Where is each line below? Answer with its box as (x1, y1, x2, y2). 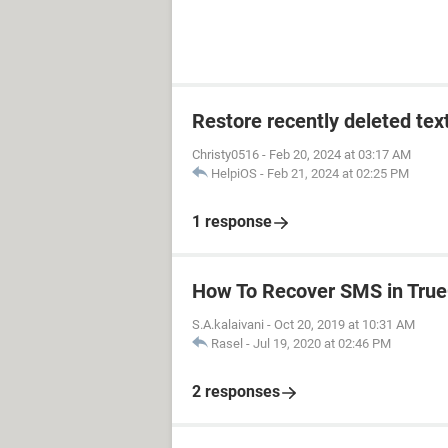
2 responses (192, 382, 280, 401)
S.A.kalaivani (192, 317, 264, 332)
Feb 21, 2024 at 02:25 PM (267, 166, 409, 181)
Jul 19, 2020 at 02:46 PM (253, 336, 391, 351)
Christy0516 (192, 147, 259, 162)
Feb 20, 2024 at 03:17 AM (269, 147, 411, 162)
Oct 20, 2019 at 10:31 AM (274, 317, 415, 332)
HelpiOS (211, 166, 257, 181)
